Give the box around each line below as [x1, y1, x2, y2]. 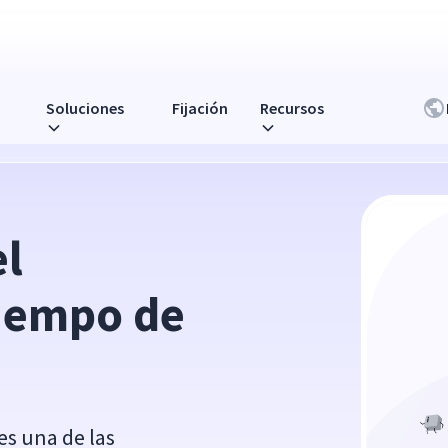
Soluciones [46, 98, 124, 118]
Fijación [172, 98, 228, 118]
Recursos [260, 98, 324, 118]
